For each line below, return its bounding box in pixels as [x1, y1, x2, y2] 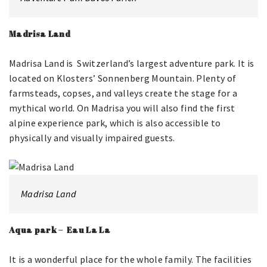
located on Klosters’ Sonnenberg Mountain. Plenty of [9, 72, 237, 84]
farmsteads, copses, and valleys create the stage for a [9, 87, 238, 99]
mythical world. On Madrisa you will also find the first [9, 102, 235, 114]
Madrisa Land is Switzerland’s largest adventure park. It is [9, 57, 254, 69]
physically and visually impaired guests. [9, 132, 178, 144]
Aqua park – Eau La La [9, 224, 111, 235]
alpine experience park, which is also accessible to [9, 117, 221, 129]
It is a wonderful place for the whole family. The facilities [9, 253, 252, 265]
